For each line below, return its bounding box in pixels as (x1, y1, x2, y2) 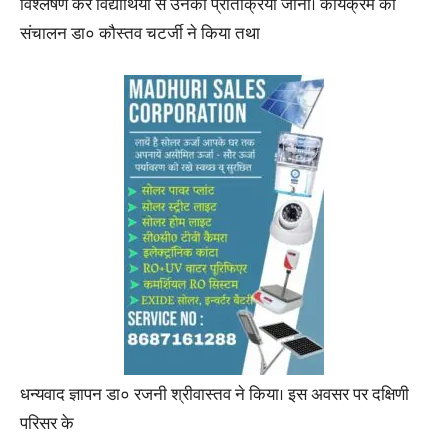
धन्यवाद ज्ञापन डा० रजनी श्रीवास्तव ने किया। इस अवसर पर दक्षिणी (20, 380, 409, 409)
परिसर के (20, 409, 74, 438)
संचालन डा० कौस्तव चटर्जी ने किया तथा (20, 19, 260, 48)
